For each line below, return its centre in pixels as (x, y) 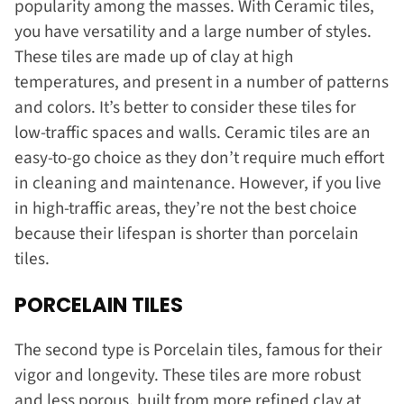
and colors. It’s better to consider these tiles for (185, 108)
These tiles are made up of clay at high (154, 57)
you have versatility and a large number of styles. (193, 32)
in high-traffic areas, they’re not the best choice (186, 209)
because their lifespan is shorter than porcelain (187, 234)
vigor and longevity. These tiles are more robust (188, 376)
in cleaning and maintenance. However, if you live (198, 184)
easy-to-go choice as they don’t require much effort (199, 158)
